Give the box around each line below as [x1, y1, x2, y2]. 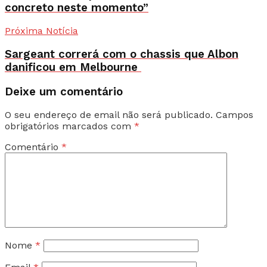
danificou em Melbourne [5, 61, 141, 74]
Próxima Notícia [5, 25, 78, 37]
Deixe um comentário [5, 85, 123, 98]
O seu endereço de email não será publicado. [5, 109, 213, 121]
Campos [216, 109, 253, 121]
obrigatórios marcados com [5, 120, 134, 132]
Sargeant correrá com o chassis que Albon [5, 48, 238, 61]
